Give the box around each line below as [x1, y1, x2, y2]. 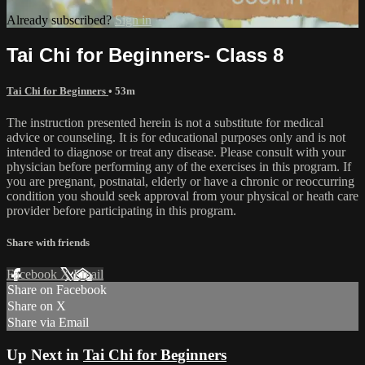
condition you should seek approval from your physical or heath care [7, 188, 358, 203]
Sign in [115, 12, 152, 27]
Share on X [7, 299, 66, 314]
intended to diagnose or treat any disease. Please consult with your [7, 144, 345, 159]
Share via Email [7, 315, 89, 330]
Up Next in [7, 346, 83, 363]
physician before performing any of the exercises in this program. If [7, 159, 351, 174]
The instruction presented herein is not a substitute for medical [7, 115, 323, 130]
